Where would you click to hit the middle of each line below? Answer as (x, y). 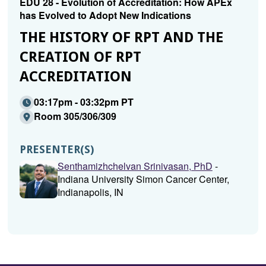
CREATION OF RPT (80, 57)
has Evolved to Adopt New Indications (105, 15)
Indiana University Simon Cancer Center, (143, 179)
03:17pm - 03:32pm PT (83, 102)
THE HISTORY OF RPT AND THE (121, 37)
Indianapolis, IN (90, 192)
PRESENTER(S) (56, 149)
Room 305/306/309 (75, 116)
